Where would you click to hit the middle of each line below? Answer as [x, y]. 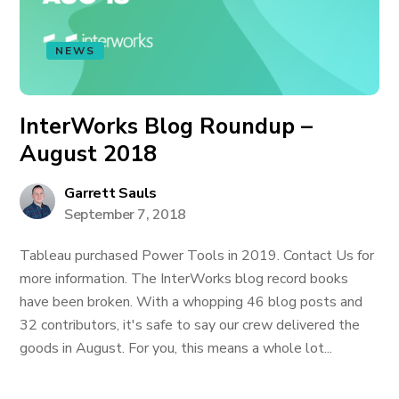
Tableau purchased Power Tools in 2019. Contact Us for [197, 256]
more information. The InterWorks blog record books [184, 279]
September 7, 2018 [125, 215]
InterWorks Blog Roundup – [167, 126]
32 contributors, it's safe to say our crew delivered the [190, 325]
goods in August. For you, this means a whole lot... [176, 348]
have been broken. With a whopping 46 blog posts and [191, 302]
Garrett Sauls [111, 193]
